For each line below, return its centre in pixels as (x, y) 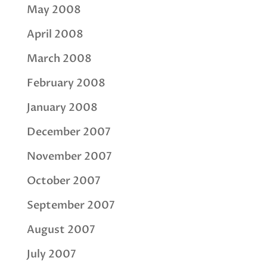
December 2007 (69, 132)
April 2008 (55, 35)
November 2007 (69, 157)
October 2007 (63, 181)
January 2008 (62, 108)
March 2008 (59, 59)
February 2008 (66, 83)
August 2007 (61, 230)
